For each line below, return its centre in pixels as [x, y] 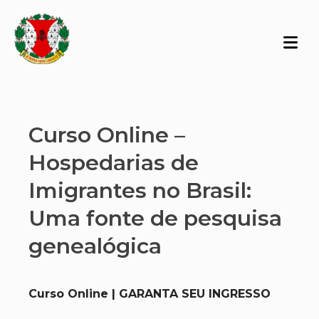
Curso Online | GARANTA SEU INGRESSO [150, 294]
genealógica [95, 246]
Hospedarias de [114, 163]
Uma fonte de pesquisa [155, 218]
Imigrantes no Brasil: [140, 190]
